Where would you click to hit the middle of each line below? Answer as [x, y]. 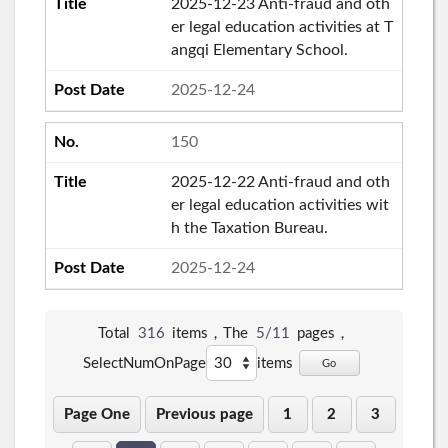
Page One [96, 415]
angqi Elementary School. [259, 49]
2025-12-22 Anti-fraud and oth [280, 181]
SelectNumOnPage [144, 363]
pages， [323, 334]
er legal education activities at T [281, 26]
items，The [210, 334]
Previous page [204, 415]
